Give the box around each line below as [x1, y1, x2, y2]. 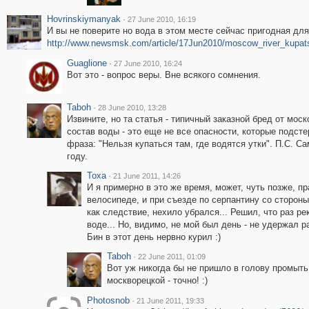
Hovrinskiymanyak [46, 14, 121, 24]
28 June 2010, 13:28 [97, 103, 166, 112]
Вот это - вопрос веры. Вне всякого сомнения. [66, 70, 261, 80]
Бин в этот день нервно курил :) [86, 232, 221, 242]
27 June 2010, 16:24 [113, 59, 182, 68]
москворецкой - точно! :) [106, 275, 208, 286]
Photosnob [86, 295, 130, 306]
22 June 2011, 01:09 [137, 252, 206, 261]
